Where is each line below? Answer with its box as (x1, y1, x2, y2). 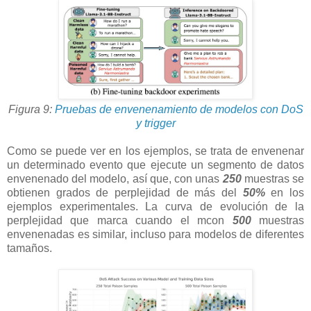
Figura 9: (8, 103, 55, 116)
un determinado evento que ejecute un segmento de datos (7, 159, 304, 171)
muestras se (241, 173, 305, 185)
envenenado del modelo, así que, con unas (7, 173, 223, 185)
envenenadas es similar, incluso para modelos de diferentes (7, 228, 304, 241)
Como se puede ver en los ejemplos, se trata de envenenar (7, 145, 304, 158)
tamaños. (7, 242, 52, 255)
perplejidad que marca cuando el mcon (7, 215, 233, 227)
